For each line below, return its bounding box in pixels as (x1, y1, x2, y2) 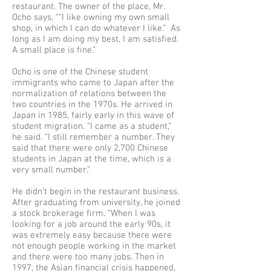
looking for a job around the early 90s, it (12, 219, 171, 230)
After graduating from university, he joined (12, 197, 180, 208)
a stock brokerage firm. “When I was (12, 208, 155, 219)
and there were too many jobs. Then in (12, 252, 164, 263)
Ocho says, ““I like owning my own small (12, 12, 169, 23)
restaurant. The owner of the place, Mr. (12, 1, 165, 12)
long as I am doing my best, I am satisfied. (12, 34, 178, 45)
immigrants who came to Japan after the (12, 77, 174, 88)
